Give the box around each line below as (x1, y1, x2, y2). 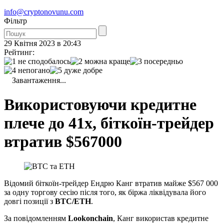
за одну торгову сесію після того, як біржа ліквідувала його (4, 187, 206, 196)
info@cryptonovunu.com (4, 7, 83, 16)
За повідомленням (4, 213, 68, 222)
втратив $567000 (4, 132, 122, 151)
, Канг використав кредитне (113, 213, 208, 222)
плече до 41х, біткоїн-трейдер (4, 114, 214, 132)
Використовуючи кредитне (4, 95, 196, 114)
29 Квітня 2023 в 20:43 (4, 39, 81, 47)
